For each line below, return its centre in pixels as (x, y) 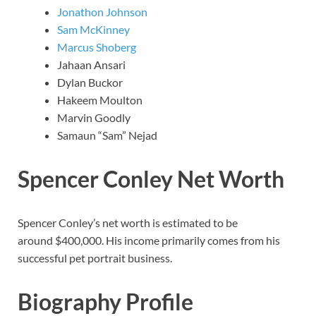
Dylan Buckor (90, 83)
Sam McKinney (93, 30)
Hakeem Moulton (100, 100)
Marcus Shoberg (97, 47)
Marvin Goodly (94, 118)
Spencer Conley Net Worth (151, 179)
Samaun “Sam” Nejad (107, 135)
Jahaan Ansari (91, 65)
